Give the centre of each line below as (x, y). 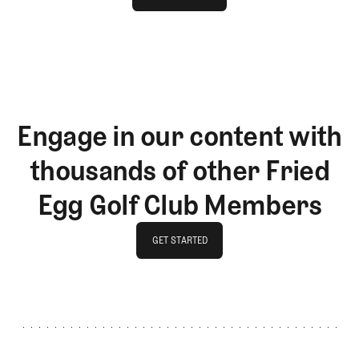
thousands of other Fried (179, 171)
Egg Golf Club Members (179, 205)
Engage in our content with (179, 136)
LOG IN (179, 28)
